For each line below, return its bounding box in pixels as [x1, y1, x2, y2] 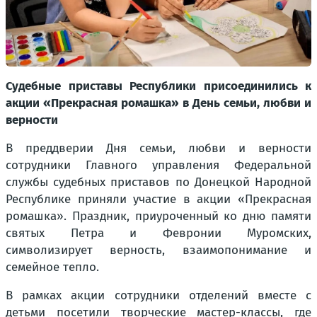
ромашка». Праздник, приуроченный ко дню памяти [6, 209, 311, 224]
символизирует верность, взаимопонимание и [6, 243, 311, 258]
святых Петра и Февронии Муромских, [6, 226, 311, 241]
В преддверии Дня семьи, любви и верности [6, 141, 311, 156]
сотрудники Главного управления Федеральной [6, 158, 311, 173]
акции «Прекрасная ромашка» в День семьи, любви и [6, 96, 311, 111]
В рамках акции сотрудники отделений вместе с [6, 288, 311, 304]
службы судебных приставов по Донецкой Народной [6, 175, 311, 190]
